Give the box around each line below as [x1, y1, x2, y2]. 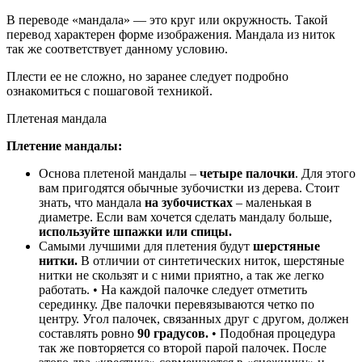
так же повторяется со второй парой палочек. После [39, 341, 326, 356]
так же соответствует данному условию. [6, 42, 228, 57]
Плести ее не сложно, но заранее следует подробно [6, 69, 288, 84]
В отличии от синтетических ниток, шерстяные [78, 254, 344, 268]
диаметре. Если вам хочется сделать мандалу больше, [39, 210, 332, 225]
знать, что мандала [39, 196, 145, 210]
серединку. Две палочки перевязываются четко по [39, 297, 314, 312]
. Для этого [295, 166, 356, 181]
